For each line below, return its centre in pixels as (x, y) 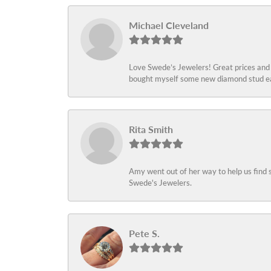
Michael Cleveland (169, 25)
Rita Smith (151, 129)
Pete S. (144, 233)
